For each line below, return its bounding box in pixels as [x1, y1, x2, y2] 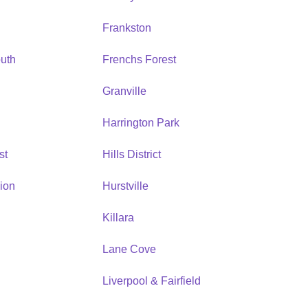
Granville [102, 85, 146, 97]
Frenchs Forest [102, 53, 176, 65]
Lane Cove [102, 243, 156, 255]
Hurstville [102, 179, 148, 192]
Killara [102, 211, 134, 223]
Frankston [102, 21, 151, 34]
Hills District [102, 148, 161, 160]
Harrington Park [102, 116, 179, 129]
